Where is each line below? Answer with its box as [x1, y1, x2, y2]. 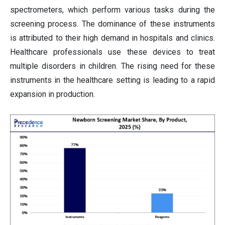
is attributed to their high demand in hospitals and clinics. [10, 33, 215, 43]
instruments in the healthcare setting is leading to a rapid [10, 75, 215, 85]
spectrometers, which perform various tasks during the [10, 5, 215, 15]
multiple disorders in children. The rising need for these [10, 61, 215, 71]
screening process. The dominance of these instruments [10, 19, 215, 29]
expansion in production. [10, 89, 95, 99]
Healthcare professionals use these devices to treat [10, 47, 215, 57]
